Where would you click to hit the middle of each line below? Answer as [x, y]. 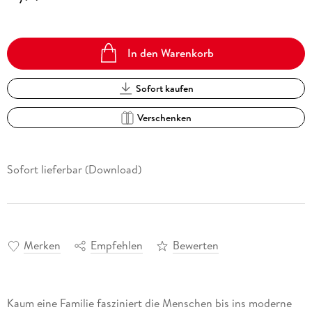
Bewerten [195, 245]
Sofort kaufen [164, 88]
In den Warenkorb [171, 53]
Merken [42, 245]
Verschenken [165, 117]
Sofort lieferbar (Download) [74, 169]
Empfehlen [116, 245]
